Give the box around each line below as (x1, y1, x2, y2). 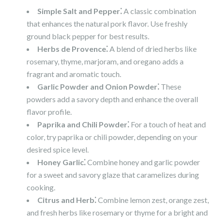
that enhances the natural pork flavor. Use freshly (27, 19, 187, 29)
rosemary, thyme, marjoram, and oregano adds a (27, 57, 184, 66)
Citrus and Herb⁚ (37, 195, 96, 205)
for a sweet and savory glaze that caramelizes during (27, 170, 199, 180)
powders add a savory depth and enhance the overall (27, 94, 198, 104)
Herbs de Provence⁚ (37, 44, 108, 54)
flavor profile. (27, 107, 72, 117)
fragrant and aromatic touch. (27, 69, 121, 79)
